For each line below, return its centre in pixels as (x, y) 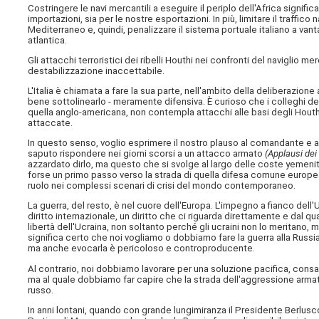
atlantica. (48, 40)
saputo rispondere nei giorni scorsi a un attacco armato (147, 154)
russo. (41, 290)
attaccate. (51, 122)
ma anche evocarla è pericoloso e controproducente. (142, 249)
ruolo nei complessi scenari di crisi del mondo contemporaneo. (162, 186)
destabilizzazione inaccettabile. (96, 70)
